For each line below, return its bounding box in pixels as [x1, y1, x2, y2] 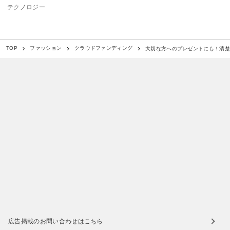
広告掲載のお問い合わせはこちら [8, 217, 103, 225]
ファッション [30, 45, 62, 51]
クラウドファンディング [74, 45, 133, 51]
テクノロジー [7, 3, 45, 11]
